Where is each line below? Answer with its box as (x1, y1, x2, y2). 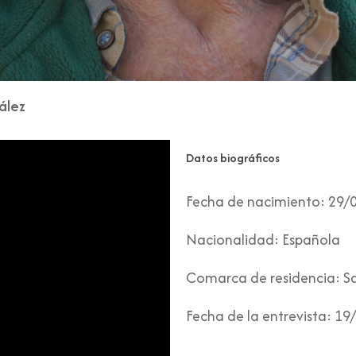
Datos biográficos (186, 149, 281, 166)
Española (279, 229, 341, 250)
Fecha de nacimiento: (186, 191, 326, 212)
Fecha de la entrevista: (186, 305, 332, 327)
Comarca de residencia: (186, 267, 341, 288)
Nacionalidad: (186, 229, 280, 250)
